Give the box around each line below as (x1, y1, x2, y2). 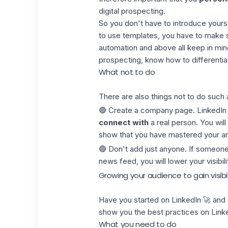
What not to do (98, 66, 155, 77)
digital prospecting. (98, 6, 165, 16)
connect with (98, 118, 149, 128)
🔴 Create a (98, 105, 140, 116)
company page (140, 105, 193, 116)
